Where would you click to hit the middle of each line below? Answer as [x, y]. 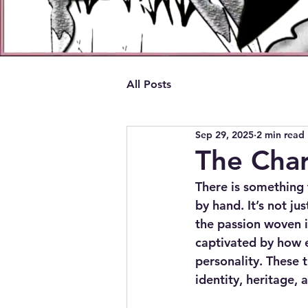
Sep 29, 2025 [224, 134]
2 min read [280, 134]
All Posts [149, 84]
